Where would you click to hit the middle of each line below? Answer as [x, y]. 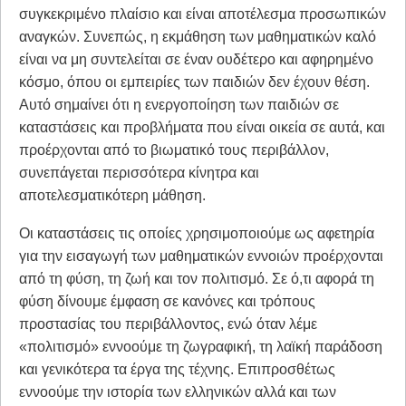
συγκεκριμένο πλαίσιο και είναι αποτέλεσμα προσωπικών [203, 14]
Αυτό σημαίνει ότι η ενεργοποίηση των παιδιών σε [179, 105]
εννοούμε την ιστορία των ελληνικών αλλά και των [178, 392]
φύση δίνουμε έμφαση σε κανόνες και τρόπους [167, 302]
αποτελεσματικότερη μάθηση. [112, 196]
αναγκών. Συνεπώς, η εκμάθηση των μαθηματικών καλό [198, 37]
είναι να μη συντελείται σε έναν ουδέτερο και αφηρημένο [196, 60]
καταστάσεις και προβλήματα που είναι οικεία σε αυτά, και [202, 128]
